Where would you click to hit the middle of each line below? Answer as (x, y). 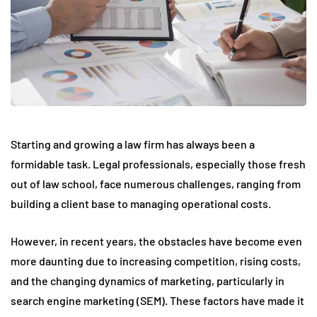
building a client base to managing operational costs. (141, 204)
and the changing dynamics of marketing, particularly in (148, 281)
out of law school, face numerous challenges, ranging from (156, 184)
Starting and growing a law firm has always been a (133, 144)
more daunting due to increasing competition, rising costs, (156, 261)
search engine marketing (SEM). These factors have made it (157, 301)
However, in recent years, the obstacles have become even (156, 241)
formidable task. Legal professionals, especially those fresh (158, 164)
